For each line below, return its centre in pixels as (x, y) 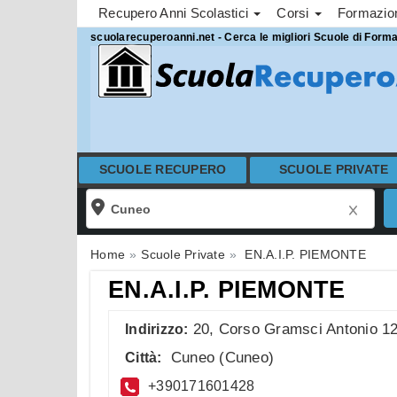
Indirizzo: (157, 329)
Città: (144, 357)
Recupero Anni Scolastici (175, 13)
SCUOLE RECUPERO (163, 170)
